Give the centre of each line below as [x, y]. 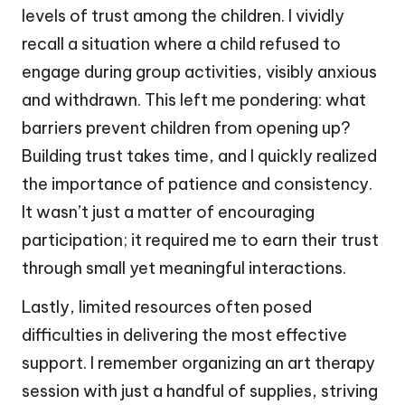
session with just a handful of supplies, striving [200, 391]
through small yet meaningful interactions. [184, 268]
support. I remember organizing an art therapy [198, 363]
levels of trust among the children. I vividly [183, 15]
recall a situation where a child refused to [181, 43]
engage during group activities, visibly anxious [199, 71]
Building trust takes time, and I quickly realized [199, 155]
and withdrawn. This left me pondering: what [194, 99]
